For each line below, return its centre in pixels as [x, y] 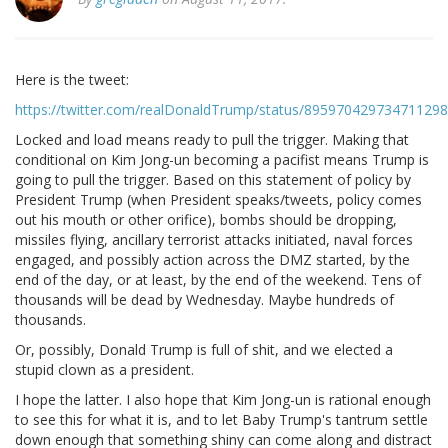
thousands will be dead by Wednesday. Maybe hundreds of [204, 300]
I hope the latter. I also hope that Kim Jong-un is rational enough [223, 400]
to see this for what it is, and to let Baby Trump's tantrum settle [221, 420]
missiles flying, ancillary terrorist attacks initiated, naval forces [214, 240]
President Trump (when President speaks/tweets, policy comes [218, 200]
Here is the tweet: [72, 80]
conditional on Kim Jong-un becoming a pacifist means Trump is [222, 160]
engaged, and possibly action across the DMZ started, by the [212, 260]
